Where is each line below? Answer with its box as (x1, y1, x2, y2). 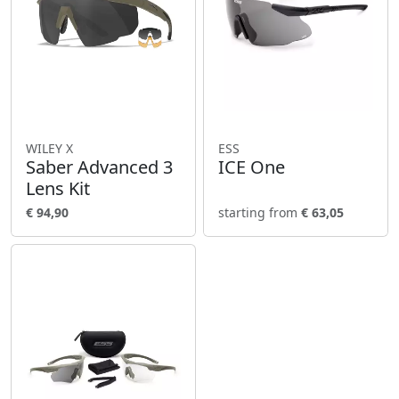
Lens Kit (26, 175, 90, 200)
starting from (218, 203, 301, 221)
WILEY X (26, 139, 73, 157)
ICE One (218, 154, 285, 179)
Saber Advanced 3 (26, 154, 173, 179)
